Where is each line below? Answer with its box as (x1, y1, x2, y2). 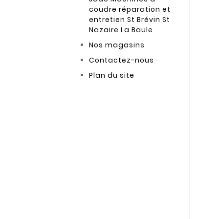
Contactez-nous (89, 55, 154, 66)
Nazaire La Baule (89, 25, 153, 35)
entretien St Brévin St (89, 15, 171, 25)
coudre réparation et (89, 4, 171, 15)
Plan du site (89, 70, 135, 81)
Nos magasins (89, 40, 145, 50)
